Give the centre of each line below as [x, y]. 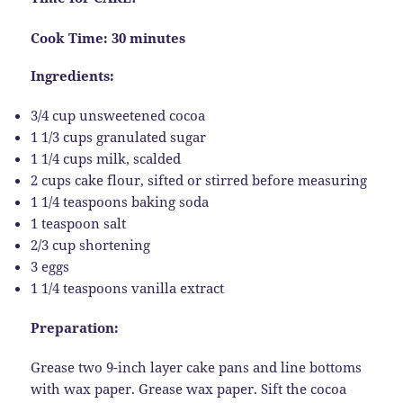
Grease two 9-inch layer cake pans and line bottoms [197, 367]
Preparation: [75, 327]
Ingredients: [73, 75]
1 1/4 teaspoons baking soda [120, 202]
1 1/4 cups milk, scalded [106, 159]
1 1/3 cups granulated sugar [119, 137]
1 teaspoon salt [79, 224]
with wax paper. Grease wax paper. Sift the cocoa [189, 389]
